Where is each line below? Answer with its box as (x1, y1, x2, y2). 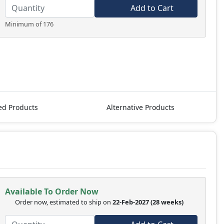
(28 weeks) (150, 197, 185, 207)
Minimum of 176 (4, 19, 53, 28)
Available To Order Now (4, 186, 98, 197)
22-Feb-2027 (112, 197, 149, 207)
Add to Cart (128, 2, 174, 13)
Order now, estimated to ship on (14, 197, 112, 207)
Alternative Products (106, 102, 174, 112)
